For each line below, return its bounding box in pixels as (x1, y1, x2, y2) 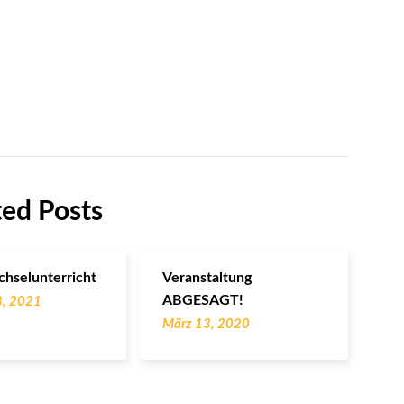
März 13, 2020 (161, 317, 250, 331)
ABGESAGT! (161, 292, 243, 308)
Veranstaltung (161, 270, 252, 285)
